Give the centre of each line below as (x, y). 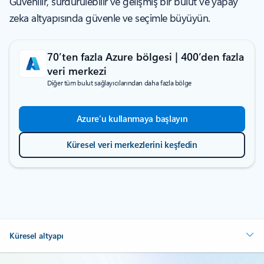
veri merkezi (77, 71)
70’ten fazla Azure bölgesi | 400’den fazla (146, 57)
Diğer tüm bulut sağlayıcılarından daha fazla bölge (119, 82)
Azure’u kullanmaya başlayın (132, 118)
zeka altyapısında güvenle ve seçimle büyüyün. (110, 18)
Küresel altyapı (37, 235)
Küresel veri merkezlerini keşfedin (132, 144)
